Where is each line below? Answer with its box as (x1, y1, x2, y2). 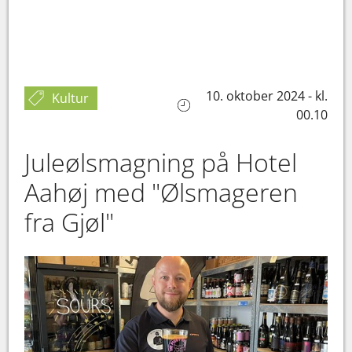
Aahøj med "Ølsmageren (24, 175, 299, 209)
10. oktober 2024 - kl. (205, 87, 328, 104)
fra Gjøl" (24, 205, 121, 239)
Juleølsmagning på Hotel (24, 145, 298, 179)
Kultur (52, 90, 90, 107)
